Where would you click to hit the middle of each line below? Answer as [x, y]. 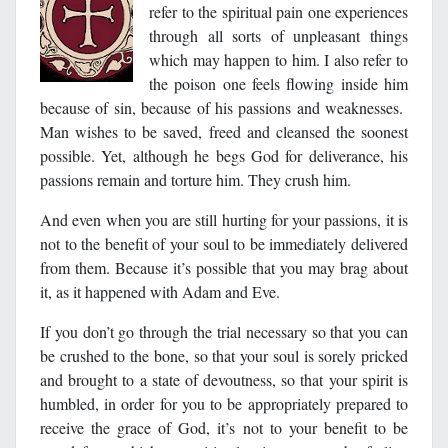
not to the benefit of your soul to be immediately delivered [224, 243]
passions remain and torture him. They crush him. [195, 179]
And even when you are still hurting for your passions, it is [224, 219]
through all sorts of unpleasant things [278, 35]
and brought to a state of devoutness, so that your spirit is [224, 379]
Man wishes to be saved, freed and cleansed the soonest [224, 131]
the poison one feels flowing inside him [278, 83]
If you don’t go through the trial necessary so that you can [224, 331]
